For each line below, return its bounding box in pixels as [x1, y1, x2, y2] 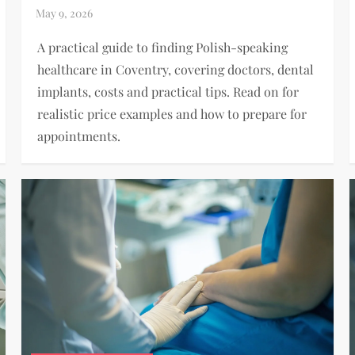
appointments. [37, 128, 121, 145]
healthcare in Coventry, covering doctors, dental [37, 61, 315, 78]
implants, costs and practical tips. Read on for [37, 83, 300, 101]
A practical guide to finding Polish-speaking [37, 39, 288, 56]
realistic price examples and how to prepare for [37, 105, 307, 123]
